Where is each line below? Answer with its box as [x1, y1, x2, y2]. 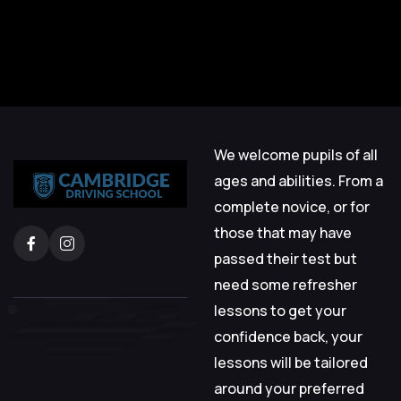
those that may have [214, 222, 352, 243]
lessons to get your [214, 300, 346, 320]
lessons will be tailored [214, 352, 368, 372]
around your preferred [214, 378, 364, 398]
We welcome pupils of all [214, 144, 378, 165]
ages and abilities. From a [214, 170, 383, 191]
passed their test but [214, 248, 357, 269]
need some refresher [214, 274, 357, 294]
